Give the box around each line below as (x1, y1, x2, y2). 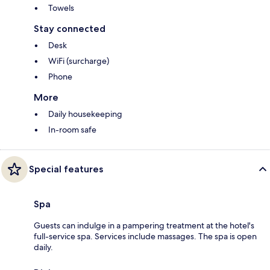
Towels (48, 2, 74, 14)
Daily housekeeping (48, 108, 122, 120)
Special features (29, 163, 103, 175)
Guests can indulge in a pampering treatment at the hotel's (34, 220, 254, 231)
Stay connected (34, 23, 105, 35)
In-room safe (48, 124, 96, 136)
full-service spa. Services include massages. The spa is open (34, 231, 257, 242)
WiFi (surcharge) (48, 55, 109, 67)
